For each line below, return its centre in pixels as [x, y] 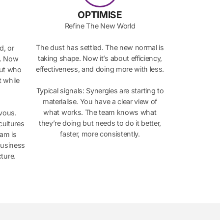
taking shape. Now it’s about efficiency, [100, 58]
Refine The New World [100, 26]
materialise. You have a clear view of [100, 102]
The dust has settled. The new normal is [100, 48]
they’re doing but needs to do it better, [100, 123]
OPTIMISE [100, 14]
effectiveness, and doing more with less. [100, 69]
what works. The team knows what [100, 112]
